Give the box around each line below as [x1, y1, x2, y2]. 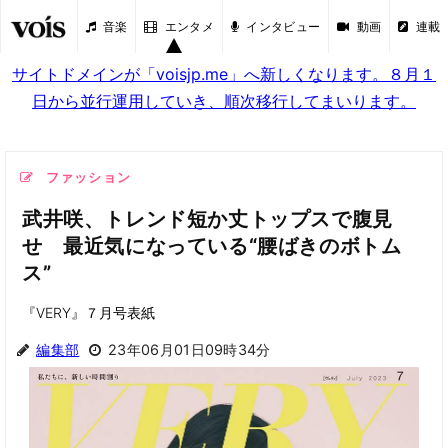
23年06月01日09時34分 [107, 341, 271, 358]
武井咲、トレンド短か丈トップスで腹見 [22, 207, 393, 231]
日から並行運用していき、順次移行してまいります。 [32, 91, 416, 111]
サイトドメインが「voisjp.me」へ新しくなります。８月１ [12, 64, 436, 84]
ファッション [41, 170, 132, 185]
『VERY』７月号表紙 [22, 304, 155, 321]
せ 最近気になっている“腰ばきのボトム [22, 234, 402, 258]
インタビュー [246, 18, 321, 34]
